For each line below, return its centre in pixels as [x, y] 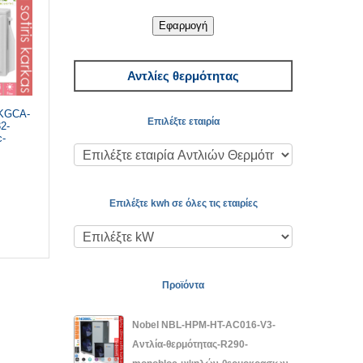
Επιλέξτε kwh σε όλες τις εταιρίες [183, 203]
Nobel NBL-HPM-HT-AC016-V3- [204, 325]
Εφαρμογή [183, 25]
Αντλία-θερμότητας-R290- [190, 344]
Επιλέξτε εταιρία [183, 121]
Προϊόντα [183, 285]
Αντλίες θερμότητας [183, 75]
